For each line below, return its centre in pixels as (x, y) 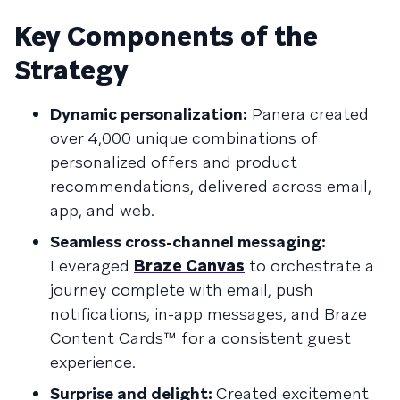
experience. (93, 362)
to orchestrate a (309, 266)
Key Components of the (166, 36)
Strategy (71, 70)
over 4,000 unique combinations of (184, 138)
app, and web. (102, 210)
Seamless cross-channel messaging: (188, 242)
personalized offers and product (174, 162)
